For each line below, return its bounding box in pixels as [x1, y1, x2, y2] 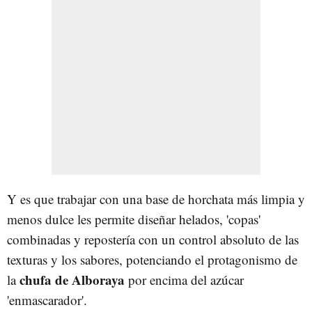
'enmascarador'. [7, 291, 87, 309]
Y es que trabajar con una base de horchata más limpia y [7, 190, 305, 208]
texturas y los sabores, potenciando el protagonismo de [7, 251, 297, 269]
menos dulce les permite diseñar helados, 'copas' [7, 210, 260, 228]
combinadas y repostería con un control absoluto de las [7, 231, 299, 249]
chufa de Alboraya [19, 270, 128, 290]
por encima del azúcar [128, 271, 244, 289]
